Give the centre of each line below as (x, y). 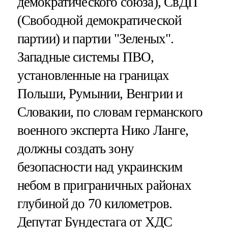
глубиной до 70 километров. (95, 204)
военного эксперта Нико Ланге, (103, 131)
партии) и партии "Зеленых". (95, 39)
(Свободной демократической (99, 21)
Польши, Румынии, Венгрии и (100, 94)
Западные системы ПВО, (85, 57)
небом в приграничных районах (104, 186)
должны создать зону (76, 149)
